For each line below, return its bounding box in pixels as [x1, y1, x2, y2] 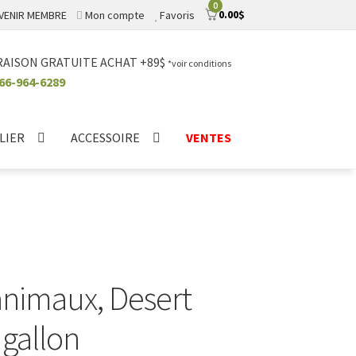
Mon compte [84, 8, 145, 22]
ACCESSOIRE [71, 129, 140, 145]
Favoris [159, 8, 195, 22]
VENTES [186, 129, 231, 145]
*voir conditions [167, 57, 231, 69]
